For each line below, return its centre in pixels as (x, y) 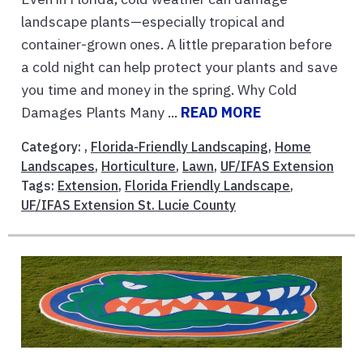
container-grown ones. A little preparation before (177, 44)
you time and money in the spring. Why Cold (159, 89)
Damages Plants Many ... (101, 112)
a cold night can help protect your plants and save (179, 66)
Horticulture (139, 166)
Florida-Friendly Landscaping (179, 146)
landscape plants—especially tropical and (153, 21)
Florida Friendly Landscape (207, 185)
